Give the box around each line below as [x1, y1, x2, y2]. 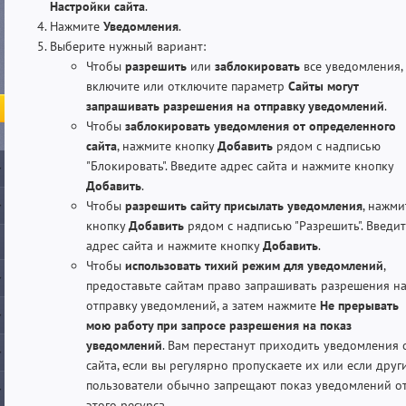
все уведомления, [300, 57, 402, 74]
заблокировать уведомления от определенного [125, 117, 396, 134]
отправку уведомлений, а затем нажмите [86, 296, 320, 314]
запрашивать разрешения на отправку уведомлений [86, 97, 384, 114]
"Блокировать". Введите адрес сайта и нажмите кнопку [86, 157, 393, 174]
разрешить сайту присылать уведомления [125, 197, 362, 214]
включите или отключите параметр [86, 77, 288, 94]
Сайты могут [288, 77, 359, 94]
